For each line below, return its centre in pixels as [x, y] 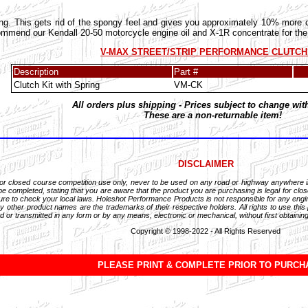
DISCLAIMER [206, 164]
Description [36, 72]
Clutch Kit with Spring [56, 85]
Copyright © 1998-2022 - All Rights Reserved [206, 231]
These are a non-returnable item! [212, 115]
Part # [186, 72]
